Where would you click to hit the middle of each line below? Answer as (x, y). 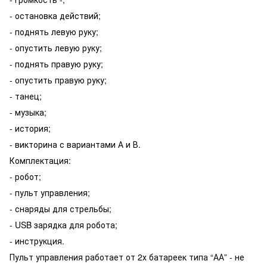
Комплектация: (40, 160)
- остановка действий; (55, 15)
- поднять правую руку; (56, 64)
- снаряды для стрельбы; (60, 209)
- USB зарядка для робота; (63, 225)
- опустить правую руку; (58, 80)
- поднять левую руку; (54, 32)
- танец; (26, 96)
